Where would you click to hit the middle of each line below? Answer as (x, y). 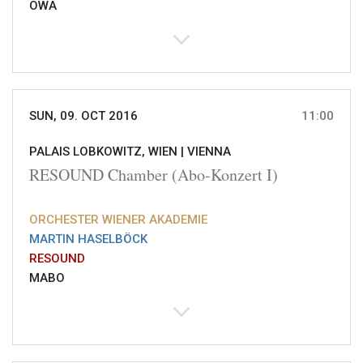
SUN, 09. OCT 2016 (83, 116)
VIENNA (209, 152)
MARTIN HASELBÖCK (88, 239)
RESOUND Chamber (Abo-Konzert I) (154, 175)
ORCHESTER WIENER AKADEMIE (118, 220)
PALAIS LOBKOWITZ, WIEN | (108, 152)
